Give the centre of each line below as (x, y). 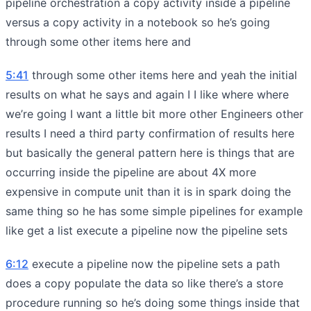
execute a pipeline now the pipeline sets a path (154, 263)
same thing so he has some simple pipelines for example (154, 211)
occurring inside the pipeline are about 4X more (131, 172)
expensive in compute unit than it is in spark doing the (148, 191)
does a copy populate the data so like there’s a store (144, 283)
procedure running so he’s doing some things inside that (153, 302)
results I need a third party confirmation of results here (150, 133)
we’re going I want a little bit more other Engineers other (154, 114)
